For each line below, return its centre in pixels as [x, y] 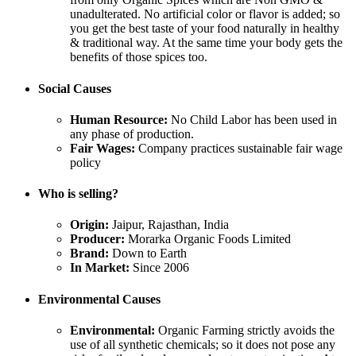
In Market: [100, 268]
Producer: [97, 239]
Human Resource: [119, 119]
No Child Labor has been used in [252, 119]
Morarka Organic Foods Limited [208, 239]
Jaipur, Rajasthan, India [169, 225]
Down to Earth [148, 253]
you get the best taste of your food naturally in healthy [205, 29]
